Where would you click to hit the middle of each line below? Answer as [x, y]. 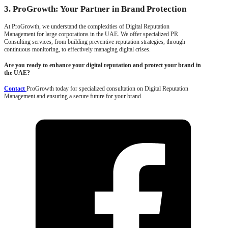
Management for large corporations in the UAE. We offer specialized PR [91, 34]
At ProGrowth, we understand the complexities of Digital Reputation [87, 26]
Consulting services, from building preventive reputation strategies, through [95, 41]
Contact [15, 88]
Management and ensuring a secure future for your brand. [73, 96]
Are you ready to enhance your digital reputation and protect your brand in [103, 65]
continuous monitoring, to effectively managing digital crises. [77, 49]
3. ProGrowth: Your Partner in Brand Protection [95, 9]
